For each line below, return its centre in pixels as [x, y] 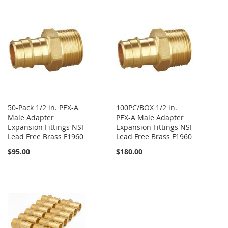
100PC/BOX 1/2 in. [147, 108]
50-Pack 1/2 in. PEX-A [43, 108]
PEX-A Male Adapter [150, 118]
